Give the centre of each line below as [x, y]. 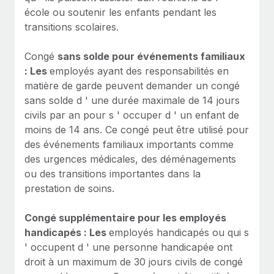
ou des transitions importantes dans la [113, 173]
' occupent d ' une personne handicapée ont [128, 247]
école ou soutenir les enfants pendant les [120, 12]
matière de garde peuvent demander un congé [132, 85]
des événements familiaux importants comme [129, 144]
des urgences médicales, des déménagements [130, 159]
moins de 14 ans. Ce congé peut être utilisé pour [137, 129]
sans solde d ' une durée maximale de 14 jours [132, 100]
